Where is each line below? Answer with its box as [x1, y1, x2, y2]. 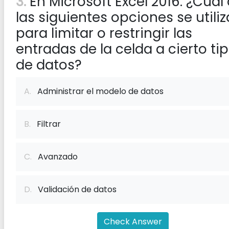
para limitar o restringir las [16, 24, 192, 42]
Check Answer [104, 216, 162, 227]
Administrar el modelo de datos [31, 85, 164, 97]
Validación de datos [32, 184, 117, 195]
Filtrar [31, 118, 61, 130]
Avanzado [32, 151, 78, 163]
